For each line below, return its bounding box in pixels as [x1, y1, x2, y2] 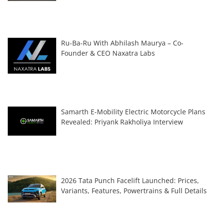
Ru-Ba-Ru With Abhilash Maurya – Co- [61, 38, 184, 47]
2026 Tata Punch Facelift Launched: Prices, [61, 175, 199, 185]
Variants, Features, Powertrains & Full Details [61, 186, 207, 195]
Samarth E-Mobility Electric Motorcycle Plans [61, 107, 205, 116]
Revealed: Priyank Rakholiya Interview [61, 117, 183, 126]
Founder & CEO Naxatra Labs [61, 48, 155, 58]
